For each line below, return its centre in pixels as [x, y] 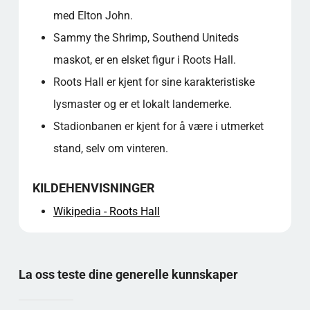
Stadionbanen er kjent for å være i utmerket [158, 126]
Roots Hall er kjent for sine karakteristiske [154, 82]
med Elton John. [93, 16]
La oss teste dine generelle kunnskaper [128, 274]
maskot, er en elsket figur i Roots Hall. [144, 60]
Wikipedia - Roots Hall [106, 211]
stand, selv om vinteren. [110, 148]
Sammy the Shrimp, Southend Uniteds [146, 38]
